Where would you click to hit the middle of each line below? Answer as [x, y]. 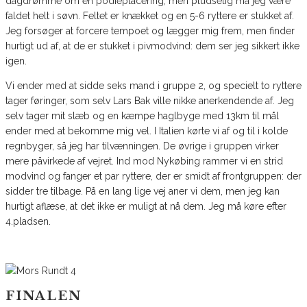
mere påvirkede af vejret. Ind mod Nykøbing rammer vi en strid [144, 161]
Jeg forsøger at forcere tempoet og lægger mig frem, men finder [150, 31]
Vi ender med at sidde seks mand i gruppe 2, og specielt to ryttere [153, 86]
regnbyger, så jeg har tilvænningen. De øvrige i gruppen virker [142, 146]
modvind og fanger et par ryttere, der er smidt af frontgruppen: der [153, 176]
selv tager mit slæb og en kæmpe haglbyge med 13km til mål [142, 116]
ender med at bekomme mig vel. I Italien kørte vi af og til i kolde [147, 131]
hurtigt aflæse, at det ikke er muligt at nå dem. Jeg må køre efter [146, 207]
